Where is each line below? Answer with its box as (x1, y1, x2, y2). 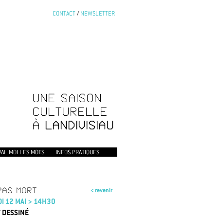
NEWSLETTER (80, 10, 115, 17)
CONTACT (53, 10, 75, 17)
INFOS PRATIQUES (55, 148, 99, 156)
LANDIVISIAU (45, 118, 114, 132)
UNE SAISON (32, 91, 102, 105)
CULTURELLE (32, 105, 108, 118)
